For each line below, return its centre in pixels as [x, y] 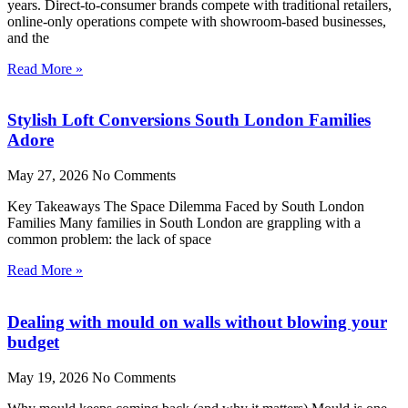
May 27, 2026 [50, 176]
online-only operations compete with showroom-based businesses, [197, 21]
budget [33, 342]
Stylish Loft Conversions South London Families [189, 120]
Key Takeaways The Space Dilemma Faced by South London [186, 207]
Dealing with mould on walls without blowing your [197, 321]
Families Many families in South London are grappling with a [184, 223]
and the [28, 37]
